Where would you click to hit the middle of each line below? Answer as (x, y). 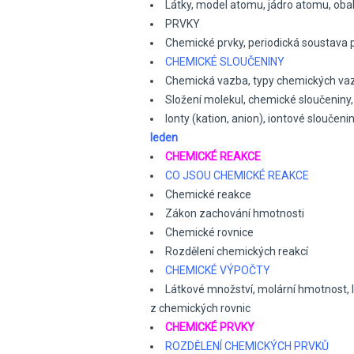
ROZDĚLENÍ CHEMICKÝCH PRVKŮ (247, 346)
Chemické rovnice (209, 232)
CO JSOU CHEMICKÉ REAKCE (237, 175)
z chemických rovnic (200, 308)
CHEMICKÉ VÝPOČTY (218, 270)
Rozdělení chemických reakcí (237, 251)
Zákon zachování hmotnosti (235, 213)
